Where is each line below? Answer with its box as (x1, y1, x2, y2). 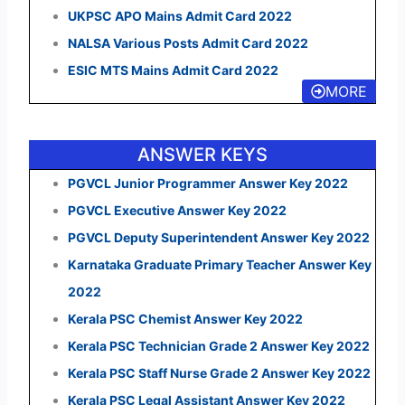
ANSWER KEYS (137, 143, 268, 165)
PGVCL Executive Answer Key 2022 (67, 202, 287, 218)
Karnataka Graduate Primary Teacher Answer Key (67, 256, 372, 272)
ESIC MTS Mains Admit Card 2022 (67, 61, 278, 78)
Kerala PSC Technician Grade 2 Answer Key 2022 (67, 337, 370, 353)
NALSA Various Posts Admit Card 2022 (67, 34, 308, 51)
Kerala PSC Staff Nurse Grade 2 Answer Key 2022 (67, 364, 371, 381)
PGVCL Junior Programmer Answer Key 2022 (67, 174, 348, 191)
